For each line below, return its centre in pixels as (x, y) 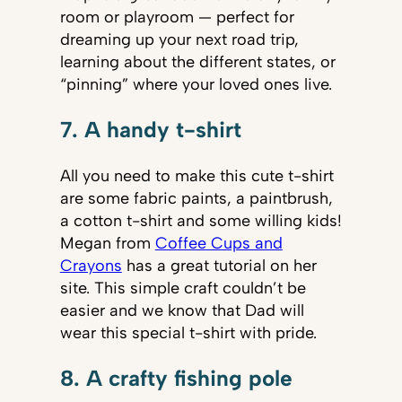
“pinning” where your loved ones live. (196, 84)
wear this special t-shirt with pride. (190, 332)
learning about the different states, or (197, 61)
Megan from (107, 243)
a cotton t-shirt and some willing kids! (201, 220)
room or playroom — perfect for (177, 17)
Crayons (91, 265)
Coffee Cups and (218, 243)
